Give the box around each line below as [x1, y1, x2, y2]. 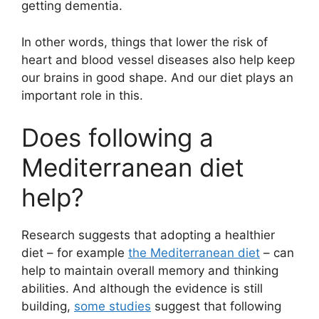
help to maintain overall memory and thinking [21, 263, 278, 278]
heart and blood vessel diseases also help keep [21, 52, 295, 67]
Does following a [21, 122, 214, 153]
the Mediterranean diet [128, 246, 260, 261]
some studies [74, 299, 151, 314]
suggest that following [151, 299, 281, 314]
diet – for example [21, 246, 128, 261]
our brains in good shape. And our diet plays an [21, 70, 293, 85]
